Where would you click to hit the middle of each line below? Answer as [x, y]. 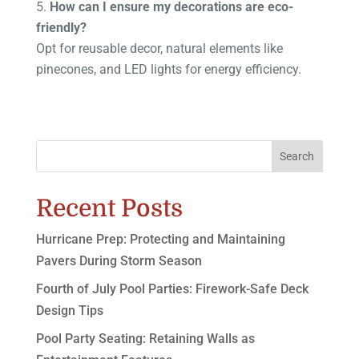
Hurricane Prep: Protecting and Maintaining [160, 239]
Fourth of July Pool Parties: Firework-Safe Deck [172, 288]
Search [297, 156]
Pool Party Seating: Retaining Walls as [145, 338]
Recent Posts [109, 208]
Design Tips [69, 310]
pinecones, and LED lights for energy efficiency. [168, 69]
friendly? [61, 27]
